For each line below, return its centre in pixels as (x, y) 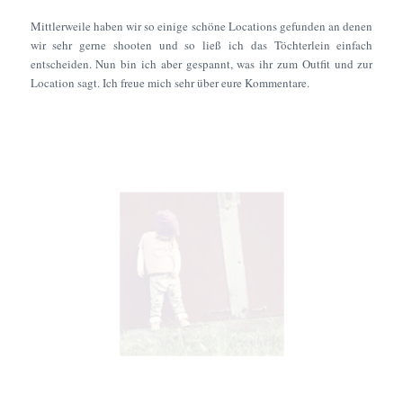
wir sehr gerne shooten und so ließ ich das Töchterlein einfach (201, 45)
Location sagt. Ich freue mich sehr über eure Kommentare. (170, 82)
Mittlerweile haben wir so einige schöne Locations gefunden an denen (201, 26)
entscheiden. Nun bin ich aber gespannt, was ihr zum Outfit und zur (201, 63)
